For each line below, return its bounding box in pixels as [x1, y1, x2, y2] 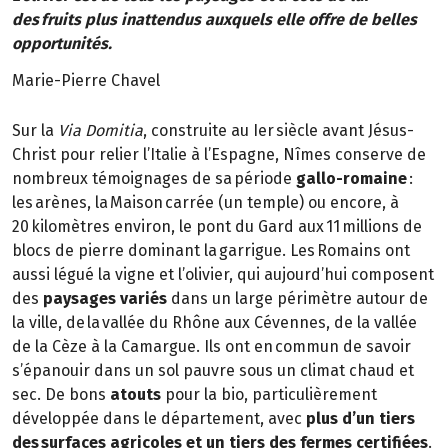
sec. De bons [12, 384, 110, 404]
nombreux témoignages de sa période [12, 168, 296, 188]
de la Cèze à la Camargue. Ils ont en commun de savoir [12, 336, 411, 356]
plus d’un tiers [306, 408, 415, 428]
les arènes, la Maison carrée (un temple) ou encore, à [12, 192, 399, 212]
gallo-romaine [296, 168, 407, 188]
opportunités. [12, 34, 112, 54]
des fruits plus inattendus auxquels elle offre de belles [12, 10, 417, 30]
